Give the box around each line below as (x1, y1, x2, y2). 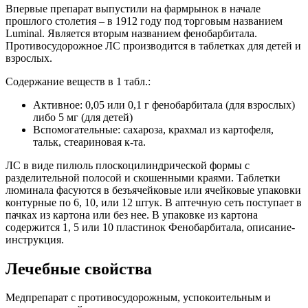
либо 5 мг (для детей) (33, 111, 133, 123)
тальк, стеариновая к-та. (33, 135, 146, 148)
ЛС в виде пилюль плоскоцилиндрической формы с (5, 159, 250, 171)
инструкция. (5, 233, 64, 245)
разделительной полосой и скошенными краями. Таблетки (5, 171, 280, 184)
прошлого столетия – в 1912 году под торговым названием (5, 14, 283, 27)
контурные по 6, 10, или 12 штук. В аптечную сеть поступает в (5, 196, 302, 208)
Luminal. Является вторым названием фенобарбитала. (5, 27, 257, 39)
